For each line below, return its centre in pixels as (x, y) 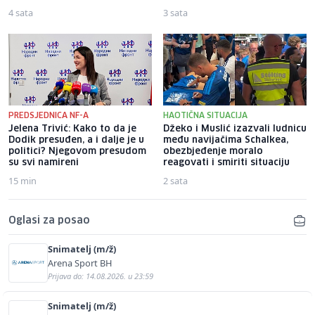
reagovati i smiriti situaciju (226, 162)
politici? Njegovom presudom (77, 151)
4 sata (21, 12)
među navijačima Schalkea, (226, 140)
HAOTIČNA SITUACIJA (205, 115)
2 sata (175, 180)
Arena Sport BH (80, 263)
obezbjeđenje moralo (213, 151)
